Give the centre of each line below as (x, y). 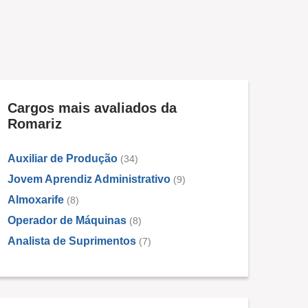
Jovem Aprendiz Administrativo (89, 179)
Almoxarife (36, 200)
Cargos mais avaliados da (92, 108)
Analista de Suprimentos (72, 241)
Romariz (35, 124)
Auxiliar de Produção (63, 159)
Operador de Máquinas (67, 221)
